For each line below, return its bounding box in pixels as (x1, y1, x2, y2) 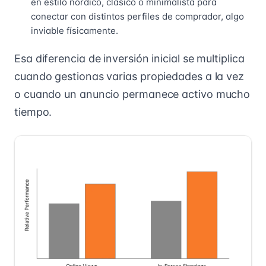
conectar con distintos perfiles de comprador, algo (31, 11, 244, 22)
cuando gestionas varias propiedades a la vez (14, 70, 245, 83)
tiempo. (14, 106, 52, 118)
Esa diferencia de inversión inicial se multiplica (14, 52, 245, 65)
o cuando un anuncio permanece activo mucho (14, 88, 251, 100)
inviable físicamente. (31, 25, 118, 36)
